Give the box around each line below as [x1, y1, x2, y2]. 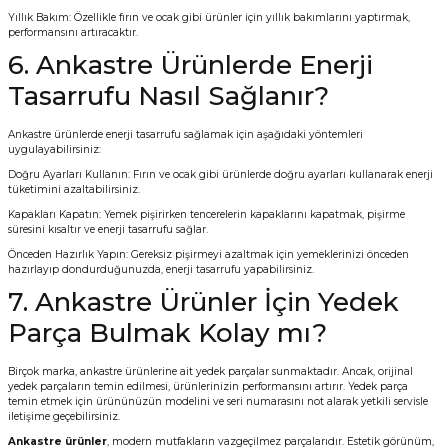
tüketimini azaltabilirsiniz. [8, 183, 140, 197]
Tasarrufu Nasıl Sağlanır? [8, 80, 329, 113]
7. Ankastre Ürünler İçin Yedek [8, 286, 399, 319]
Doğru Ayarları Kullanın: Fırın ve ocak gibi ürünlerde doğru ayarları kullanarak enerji [8, 168, 433, 182]
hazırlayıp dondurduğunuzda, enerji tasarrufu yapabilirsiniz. [8, 263, 314, 277]
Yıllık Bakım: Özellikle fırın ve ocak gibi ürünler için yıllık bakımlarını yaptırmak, [8, 11, 410, 25]
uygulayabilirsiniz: [8, 143, 101, 157]
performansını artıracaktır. [8, 26, 138, 40]
